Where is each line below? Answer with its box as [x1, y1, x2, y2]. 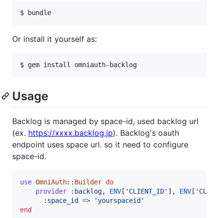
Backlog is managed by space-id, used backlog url [12, 116, 199, 126]
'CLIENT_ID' [125, 187, 168, 195]
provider [36, 187, 67, 195]
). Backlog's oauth [113, 127, 179, 138]
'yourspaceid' [94, 196, 145, 204]
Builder [74, 178, 102, 186]
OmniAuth [36, 178, 67, 186]
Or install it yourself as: [12, 34, 97, 44]
